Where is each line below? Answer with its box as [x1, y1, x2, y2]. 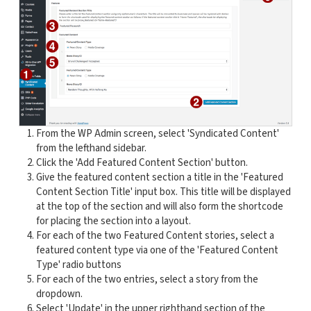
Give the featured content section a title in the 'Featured [35, 169, 283, 185]
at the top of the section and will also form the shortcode [35, 199, 283, 214]
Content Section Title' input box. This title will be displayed [35, 184, 291, 199]
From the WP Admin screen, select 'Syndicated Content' [35, 126, 279, 141]
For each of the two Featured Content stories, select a [35, 228, 274, 243]
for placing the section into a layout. [35, 213, 191, 228]
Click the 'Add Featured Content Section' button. [35, 155, 248, 170]
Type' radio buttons [35, 257, 121, 272]
